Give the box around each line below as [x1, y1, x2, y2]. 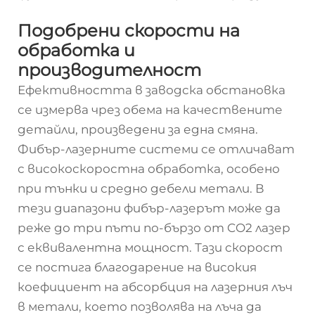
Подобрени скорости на [18, 20, 240, 41]
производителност [18, 60, 201, 80]
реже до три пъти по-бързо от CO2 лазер [18, 221, 290, 235]
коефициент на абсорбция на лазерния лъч [18, 280, 292, 294]
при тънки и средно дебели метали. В [18, 181, 264, 195]
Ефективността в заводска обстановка [18, 83, 285, 97]
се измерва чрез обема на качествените [18, 103, 283, 117]
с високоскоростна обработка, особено [18, 162, 280, 176]
